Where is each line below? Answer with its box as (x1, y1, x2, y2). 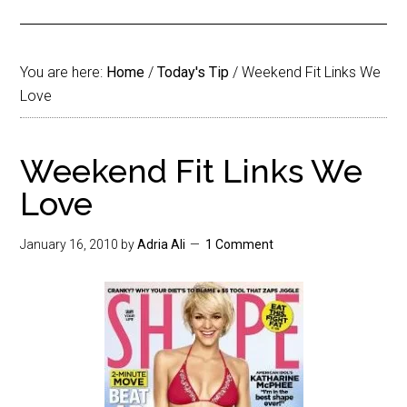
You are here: (20, 64, 107, 81)
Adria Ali (137, 237, 186, 252)
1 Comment (205, 237, 274, 252)
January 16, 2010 (20, 237, 119, 252)
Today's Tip (157, 64, 230, 81)
